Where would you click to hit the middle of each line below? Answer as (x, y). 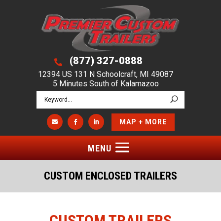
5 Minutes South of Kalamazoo (106, 83)
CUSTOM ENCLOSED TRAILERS (110, 176)
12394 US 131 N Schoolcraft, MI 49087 (106, 74)
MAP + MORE (143, 122)
